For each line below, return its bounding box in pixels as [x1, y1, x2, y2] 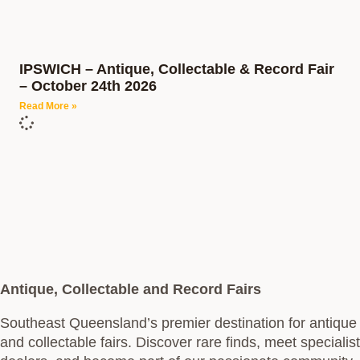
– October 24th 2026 [19, 78, 157, 94]
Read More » [19, 100, 77, 112]
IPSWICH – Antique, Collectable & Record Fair [19, 61, 334, 77]
